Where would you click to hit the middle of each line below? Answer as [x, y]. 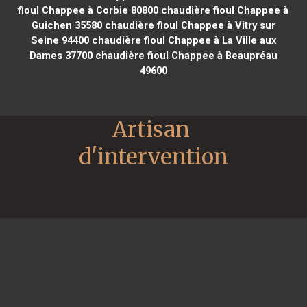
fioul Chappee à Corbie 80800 [88, 10]
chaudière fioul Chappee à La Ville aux [182, 40]
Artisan [151, 129]
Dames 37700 [61, 55]
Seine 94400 [60, 40]
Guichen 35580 [66, 25]
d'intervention [153, 157]
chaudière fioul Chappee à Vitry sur [188, 25]
